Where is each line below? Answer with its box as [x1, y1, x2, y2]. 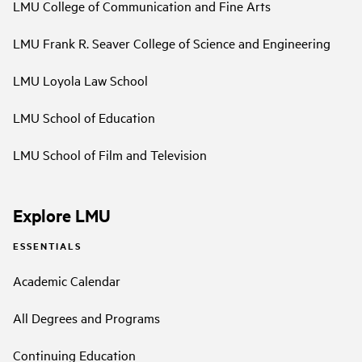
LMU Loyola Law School [13, 71, 148, 90]
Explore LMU [13, 204, 111, 227]
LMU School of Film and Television [13, 145, 207, 164]
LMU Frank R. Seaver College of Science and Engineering [13, 34, 330, 53]
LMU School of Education [13, 108, 155, 127]
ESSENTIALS [13, 238, 82, 252]
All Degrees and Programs [13, 309, 160, 327]
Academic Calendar [13, 271, 120, 290]
